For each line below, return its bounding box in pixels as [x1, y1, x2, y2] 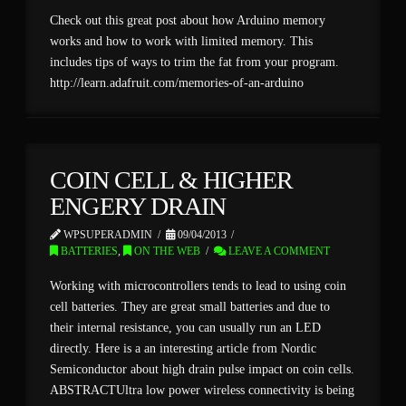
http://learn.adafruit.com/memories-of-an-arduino [50, 75, 304, 90]
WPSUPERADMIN [61, 228, 153, 242]
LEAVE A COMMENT [225, 245, 330, 258]
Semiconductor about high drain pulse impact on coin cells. [50, 362, 355, 376]
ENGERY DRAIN [50, 192, 226, 221]
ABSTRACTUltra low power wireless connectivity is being [50, 382, 355, 397]
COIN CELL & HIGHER [50, 166, 293, 195]
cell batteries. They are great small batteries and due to [50, 299, 331, 314]
